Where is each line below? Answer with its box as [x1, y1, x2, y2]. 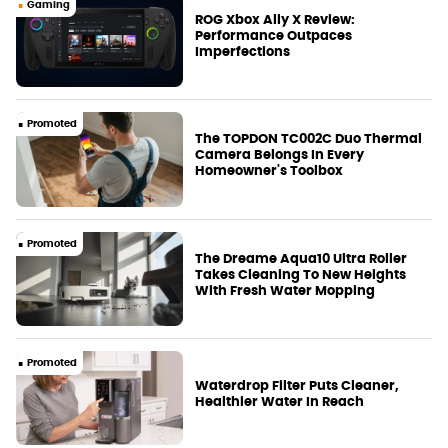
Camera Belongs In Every [195, 146, 365, 164]
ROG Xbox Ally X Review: [195, 11, 356, 29]
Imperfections [195, 43, 291, 61]
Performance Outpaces [195, 27, 353, 45]
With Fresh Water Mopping [195, 281, 376, 299]
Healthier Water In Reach [195, 392, 365, 410]
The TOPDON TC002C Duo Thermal [195, 130, 423, 148]
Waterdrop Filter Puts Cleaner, [195, 376, 400, 394]
